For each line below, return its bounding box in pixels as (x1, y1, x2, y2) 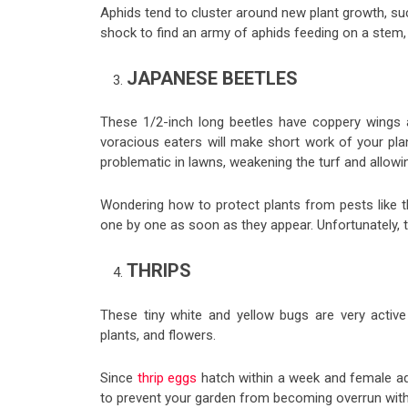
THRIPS (126, 260, 191, 282)
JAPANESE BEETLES (126, 66, 302, 89)
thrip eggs (137, 369, 198, 386)
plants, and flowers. (100, 326, 216, 343)
